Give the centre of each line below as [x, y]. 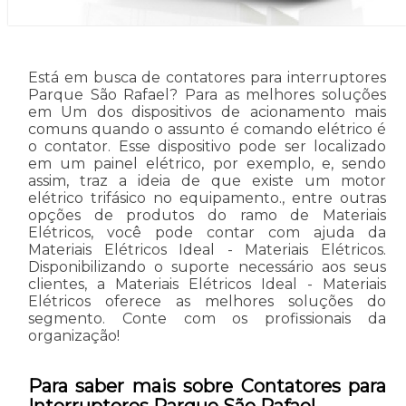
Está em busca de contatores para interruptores [207, 77]
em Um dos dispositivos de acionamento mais [207, 111]
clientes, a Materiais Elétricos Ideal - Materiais [207, 284]
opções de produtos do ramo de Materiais [207, 215]
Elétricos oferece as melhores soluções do [207, 301]
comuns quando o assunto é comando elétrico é [207, 129]
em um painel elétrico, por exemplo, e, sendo [207, 163]
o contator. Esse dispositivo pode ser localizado [207, 146]
